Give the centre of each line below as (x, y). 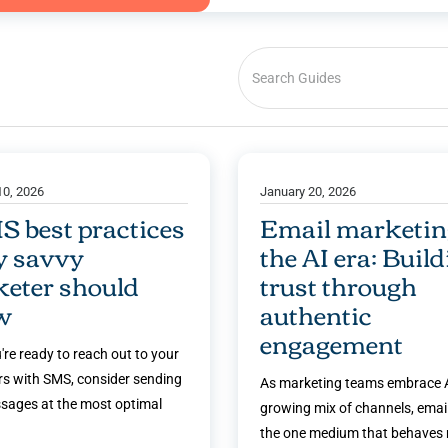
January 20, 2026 (307, 191)
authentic (315, 314)
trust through (338, 285)
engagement (331, 343)
